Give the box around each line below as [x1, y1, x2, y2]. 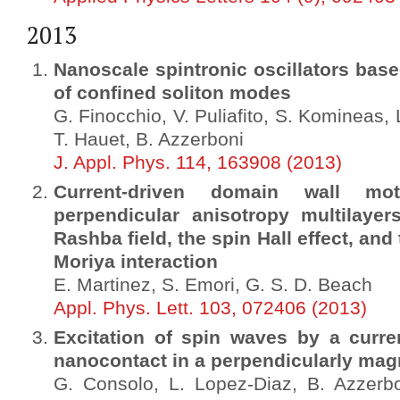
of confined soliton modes [54, 82, 291, 104]
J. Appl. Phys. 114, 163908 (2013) [54, 152, 342, 173]
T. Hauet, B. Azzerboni [54, 129, 244, 150]
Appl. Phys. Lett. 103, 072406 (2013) [54, 297, 367, 319]
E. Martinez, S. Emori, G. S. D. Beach [54, 274, 372, 296]
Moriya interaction [54, 251, 218, 272]
